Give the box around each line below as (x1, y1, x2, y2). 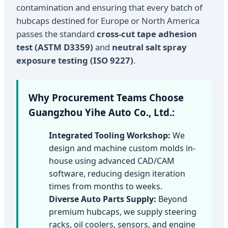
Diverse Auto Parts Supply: (49, 193, 156, 205)
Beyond (156, 193, 187, 205)
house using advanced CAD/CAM (49, 155, 175, 166)
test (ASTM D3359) (16, 41, 93, 53)
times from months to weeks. (49, 180, 162, 192)
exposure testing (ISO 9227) (16, 54, 133, 66)
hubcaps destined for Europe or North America (16, 14, 199, 26)
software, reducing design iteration (49, 167, 185, 179)
